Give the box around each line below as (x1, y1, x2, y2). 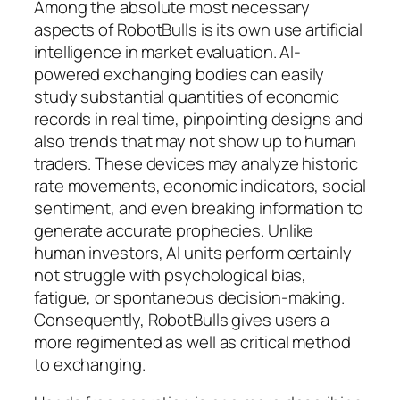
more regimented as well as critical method (34, 329, 351, 354)
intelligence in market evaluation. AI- (34, 39, 302, 63)
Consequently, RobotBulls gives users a (34, 307, 330, 331)
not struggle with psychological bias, (34, 262, 307, 287)
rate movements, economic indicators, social (34, 173, 366, 197)
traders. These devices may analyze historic (34, 151, 358, 175)
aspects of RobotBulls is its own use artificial (34, 17, 363, 41)
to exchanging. (34, 352, 146, 376)
